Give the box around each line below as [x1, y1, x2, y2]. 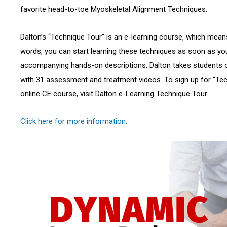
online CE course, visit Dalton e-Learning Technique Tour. [20, 89, 208, 98]
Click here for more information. [20, 116, 127, 126]
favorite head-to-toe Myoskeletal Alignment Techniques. [20, 5, 207, 14]
